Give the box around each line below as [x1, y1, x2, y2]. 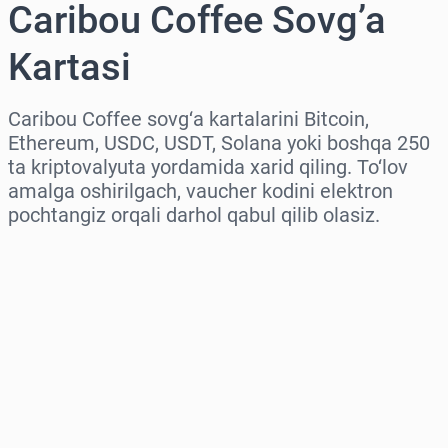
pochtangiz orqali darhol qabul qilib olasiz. [8, 203, 380, 228]
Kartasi [8, 45, 131, 90]
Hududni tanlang [8, 243, 141, 265]
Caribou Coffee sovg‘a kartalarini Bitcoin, [8, 107, 369, 132]
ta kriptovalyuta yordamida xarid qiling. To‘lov [8, 155, 408, 180]
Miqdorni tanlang [8, 329, 146, 351]
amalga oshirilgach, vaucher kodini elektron [8, 179, 393, 204]
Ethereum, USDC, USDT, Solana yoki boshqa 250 [8, 131, 430, 156]
